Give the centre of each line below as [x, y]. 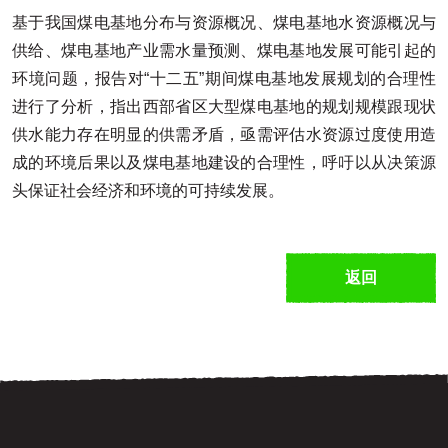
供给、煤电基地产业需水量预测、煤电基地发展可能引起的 [224, 50]
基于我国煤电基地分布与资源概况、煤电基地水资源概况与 [224, 22]
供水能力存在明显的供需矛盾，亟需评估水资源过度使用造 [224, 134]
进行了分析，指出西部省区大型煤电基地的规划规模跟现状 [224, 106]
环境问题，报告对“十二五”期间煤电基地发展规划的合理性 [224, 78]
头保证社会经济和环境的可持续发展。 [148, 190]
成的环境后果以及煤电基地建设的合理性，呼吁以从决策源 [224, 162]
